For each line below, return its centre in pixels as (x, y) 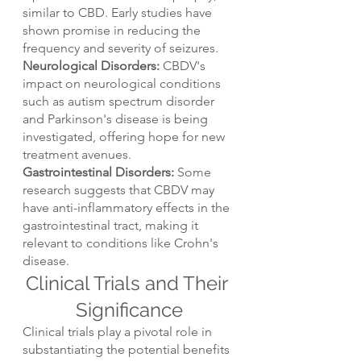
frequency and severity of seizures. (120, 48)
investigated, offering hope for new (125, 136)
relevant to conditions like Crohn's (122, 243)
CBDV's (184, 65)
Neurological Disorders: (91, 65)
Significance (129, 309)
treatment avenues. (77, 154)
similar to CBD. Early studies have (119, 12)
